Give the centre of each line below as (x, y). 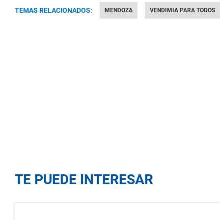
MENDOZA (119, 10)
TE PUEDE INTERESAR (84, 179)
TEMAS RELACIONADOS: (54, 10)
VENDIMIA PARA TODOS (182, 10)
